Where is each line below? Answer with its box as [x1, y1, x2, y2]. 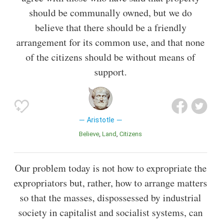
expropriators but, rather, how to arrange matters [14, 176, 207, 190]
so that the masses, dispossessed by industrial [20, 191, 201, 205]
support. [94, 65, 127, 79]
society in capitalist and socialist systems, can [18, 206, 203, 220]
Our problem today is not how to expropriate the [14, 161, 207, 175]
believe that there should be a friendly [35, 21, 186, 35]
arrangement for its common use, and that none [16, 36, 205, 49]
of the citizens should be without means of [26, 50, 195, 64]
